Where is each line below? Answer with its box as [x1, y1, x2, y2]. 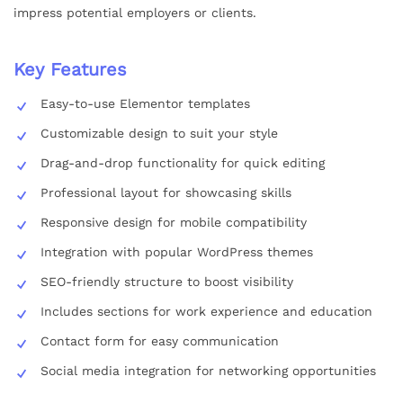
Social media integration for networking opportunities [40, 363, 376, 378]
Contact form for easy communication [40, 333, 279, 348]
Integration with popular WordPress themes [40, 244, 313, 259]
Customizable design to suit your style [40, 125, 278, 140]
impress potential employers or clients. [13, 4, 256, 20]
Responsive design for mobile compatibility [40, 214, 307, 229]
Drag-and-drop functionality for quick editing [40, 155, 325, 170]
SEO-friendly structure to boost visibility [40, 273, 293, 289]
